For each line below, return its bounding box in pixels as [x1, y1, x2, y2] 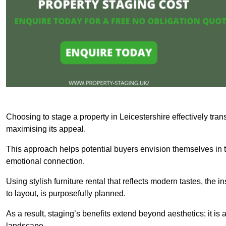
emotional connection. [6, 156, 85, 165]
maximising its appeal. [6, 124, 86, 133]
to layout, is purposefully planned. [6, 189, 126, 198]
